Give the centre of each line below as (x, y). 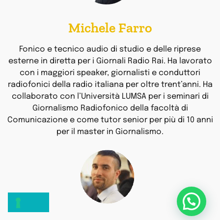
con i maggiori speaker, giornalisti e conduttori (110, 73)
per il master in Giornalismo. (110, 132)
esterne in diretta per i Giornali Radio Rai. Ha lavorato (110, 61)
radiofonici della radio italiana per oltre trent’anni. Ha (110, 85)
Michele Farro (110, 28)
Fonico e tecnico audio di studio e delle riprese (110, 50)
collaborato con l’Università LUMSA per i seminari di (110, 97)
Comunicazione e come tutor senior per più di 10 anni (110, 120)
